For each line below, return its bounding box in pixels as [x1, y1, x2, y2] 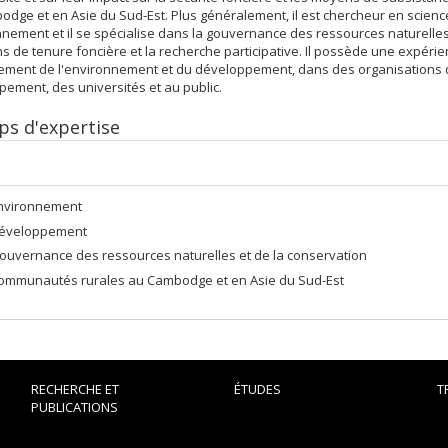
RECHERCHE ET [30, 380, 119, 398]
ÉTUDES [233, 380, 281, 398]
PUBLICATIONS [30, 398, 118, 416]
